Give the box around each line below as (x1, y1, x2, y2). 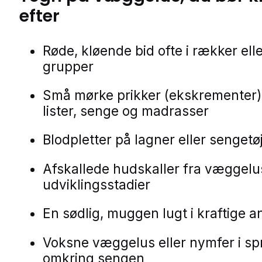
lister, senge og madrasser (43, 102, 209, 119)
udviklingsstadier (43, 176, 150, 192)
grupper (43, 58, 94, 74)
